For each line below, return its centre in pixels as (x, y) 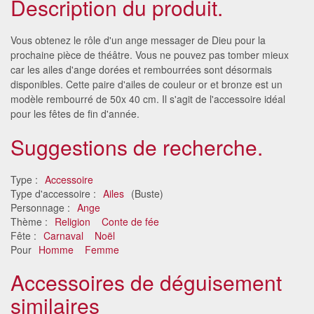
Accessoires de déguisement (146, 282)
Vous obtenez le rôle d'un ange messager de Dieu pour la (138, 40)
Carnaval (63, 235)
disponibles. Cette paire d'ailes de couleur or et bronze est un (146, 84)
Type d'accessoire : (55, 193)
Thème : (30, 221)
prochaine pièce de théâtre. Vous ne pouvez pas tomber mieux (150, 54)
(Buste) (146, 193)
